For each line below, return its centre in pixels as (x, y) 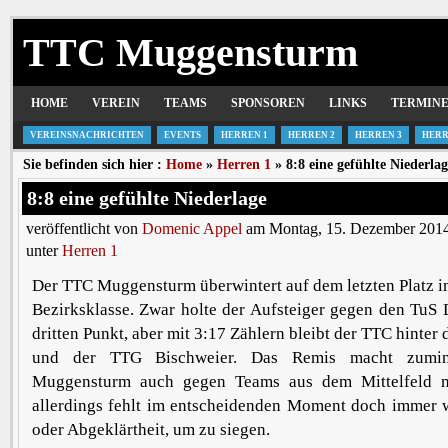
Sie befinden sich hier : (94, 164)
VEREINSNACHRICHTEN (87, 135)
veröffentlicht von (84, 228)
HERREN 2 (311, 135)
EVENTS (182, 135)
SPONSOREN (268, 103)
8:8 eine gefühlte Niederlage (147, 198)
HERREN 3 (378, 135)
